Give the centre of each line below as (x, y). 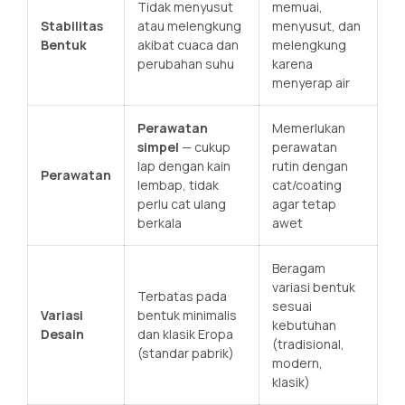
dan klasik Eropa (185, 334)
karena (292, 63)
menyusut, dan (316, 25)
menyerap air (312, 82)
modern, (297, 363)
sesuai (292, 306)
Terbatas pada (182, 296)
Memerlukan (309, 127)
